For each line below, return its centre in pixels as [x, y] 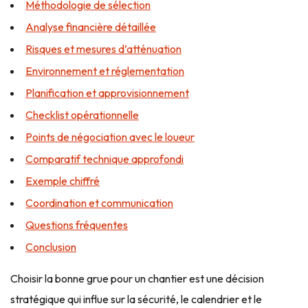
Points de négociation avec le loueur [110, 137]
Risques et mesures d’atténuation [103, 49]
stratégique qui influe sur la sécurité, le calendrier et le [136, 299]
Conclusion [51, 247]
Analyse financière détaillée [91, 27]
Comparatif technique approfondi [104, 159]
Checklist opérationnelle [82, 115]
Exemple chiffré [63, 181]
